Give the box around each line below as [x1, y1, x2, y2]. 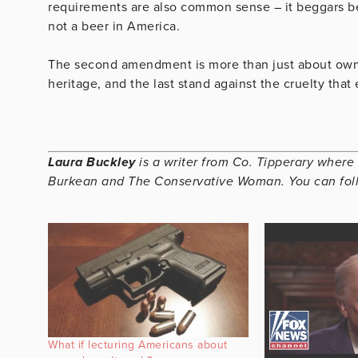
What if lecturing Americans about [48, 337, 228, 352]
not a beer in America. [48, 18, 180, 34]
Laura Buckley [48, 153, 136, 170]
